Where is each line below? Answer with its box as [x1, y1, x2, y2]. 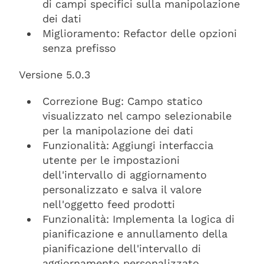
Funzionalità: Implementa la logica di [42, 213, 235, 225]
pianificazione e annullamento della [42, 227, 227, 240]
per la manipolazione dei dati [42, 124, 193, 137]
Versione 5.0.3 [19, 68, 91, 81]
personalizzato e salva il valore [42, 183, 202, 196]
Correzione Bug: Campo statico [42, 95, 203, 107]
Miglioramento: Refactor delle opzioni [42, 27, 237, 39]
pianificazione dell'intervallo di [42, 242, 201, 255]
